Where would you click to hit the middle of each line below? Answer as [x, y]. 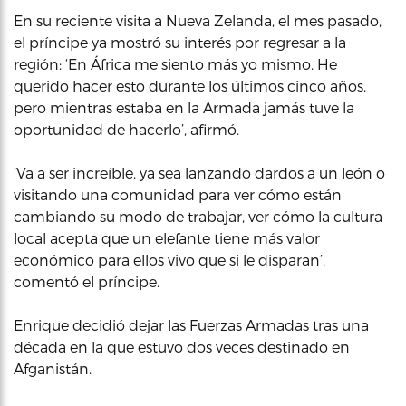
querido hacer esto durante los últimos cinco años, [190, 86]
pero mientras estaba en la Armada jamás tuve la [184, 107]
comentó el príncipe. [87, 281]
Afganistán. [53, 368]
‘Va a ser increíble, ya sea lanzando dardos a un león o [199, 173]
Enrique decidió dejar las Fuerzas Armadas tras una [191, 325]
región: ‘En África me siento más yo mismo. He [175, 64]
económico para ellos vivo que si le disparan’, [169, 260]
